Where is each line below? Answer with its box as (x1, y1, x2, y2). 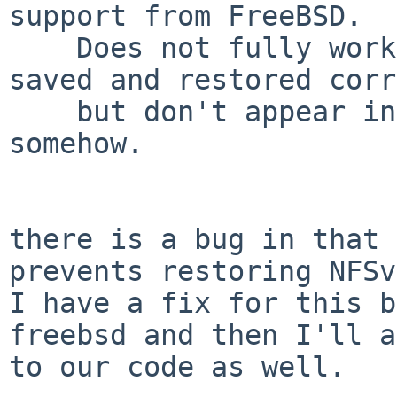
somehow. (9, 127, 144, 160)
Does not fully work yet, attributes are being (9, 31, 76, 64)
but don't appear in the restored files (9, 95, 76, 128)
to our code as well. (9, 350, 346, 383)
